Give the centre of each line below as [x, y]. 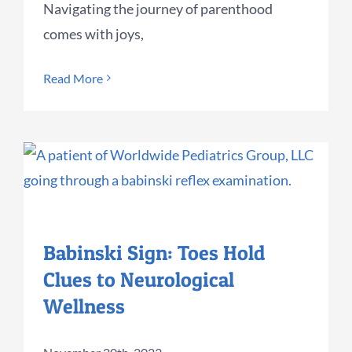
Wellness [84, 306]
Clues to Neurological [139, 279]
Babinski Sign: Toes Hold [154, 252]
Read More [73, 78]
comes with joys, [93, 33]
